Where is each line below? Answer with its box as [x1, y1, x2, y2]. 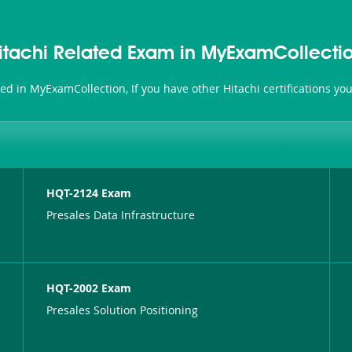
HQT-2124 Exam [46, 185, 132, 200]
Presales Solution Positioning [46, 302, 199, 317]
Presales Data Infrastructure [46, 207, 196, 222]
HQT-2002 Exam [46, 280, 132, 295]
